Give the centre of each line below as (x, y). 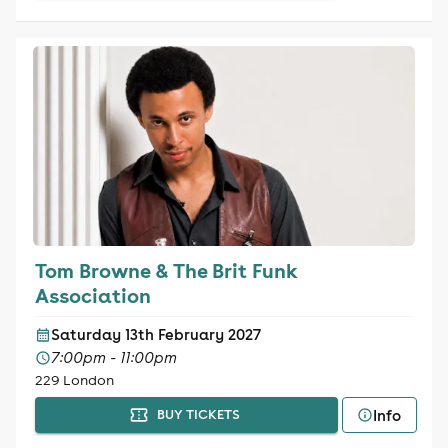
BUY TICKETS (198, 414)
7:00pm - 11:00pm (113, 357)
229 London (74, 380)
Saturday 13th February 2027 (155, 334)
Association (92, 295)
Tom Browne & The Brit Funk (166, 270)
